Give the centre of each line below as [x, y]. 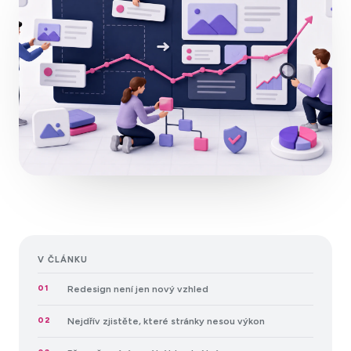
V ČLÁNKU [63, 259]
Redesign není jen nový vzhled [138, 289]
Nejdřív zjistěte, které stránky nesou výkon [166, 321]
